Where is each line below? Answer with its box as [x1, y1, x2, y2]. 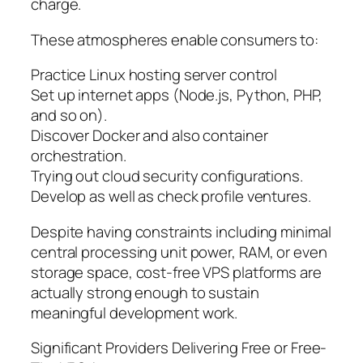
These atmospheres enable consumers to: [31, 28, 319, 50]
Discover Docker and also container [31, 125, 268, 147]
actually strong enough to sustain [31, 281, 259, 303]
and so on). [31, 105, 107, 126]
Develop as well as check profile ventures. [31, 186, 311, 207]
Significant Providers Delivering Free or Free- [31, 337, 327, 359]
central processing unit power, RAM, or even [31, 241, 327, 263]
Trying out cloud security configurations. [31, 165, 303, 187]
